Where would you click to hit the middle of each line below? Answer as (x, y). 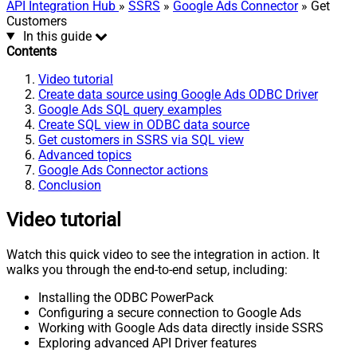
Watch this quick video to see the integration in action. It (163, 254)
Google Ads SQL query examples (130, 109)
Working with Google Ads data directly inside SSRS (181, 328)
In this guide (57, 36)
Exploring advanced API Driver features (147, 343)
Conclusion (70, 185)
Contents (31, 51)
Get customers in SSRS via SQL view (141, 139)
